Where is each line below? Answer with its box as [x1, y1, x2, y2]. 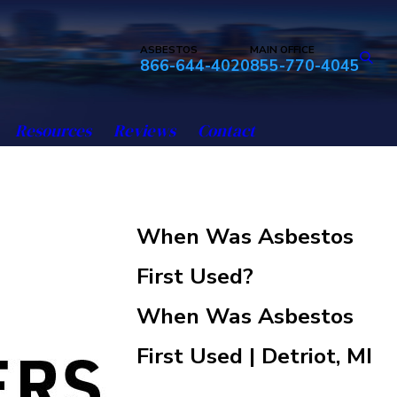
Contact [197, 119, 255, 142]
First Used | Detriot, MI [136, 341, 372, 371]
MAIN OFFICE [250, 43, 315, 57]
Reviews [113, 119, 175, 142]
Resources [14, 119, 91, 142]
